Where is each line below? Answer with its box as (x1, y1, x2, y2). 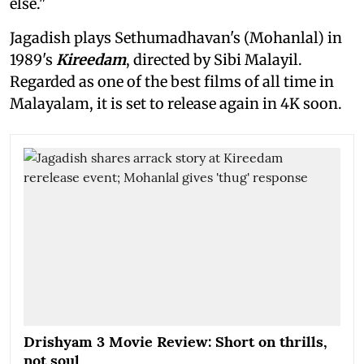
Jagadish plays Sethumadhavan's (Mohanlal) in (10, 28, 342, 47)
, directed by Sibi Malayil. (126, 50, 302, 69)
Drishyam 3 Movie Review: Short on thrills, (24, 332, 327, 352)
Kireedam (56, 50, 126, 69)
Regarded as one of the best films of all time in (10, 71, 334, 91)
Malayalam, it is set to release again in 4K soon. (10, 93, 342, 113)
